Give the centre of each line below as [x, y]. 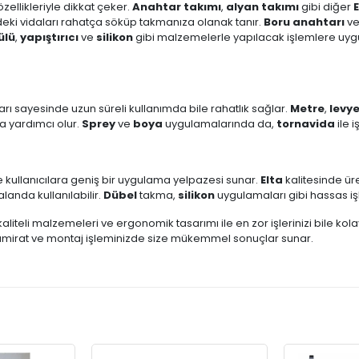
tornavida [306, 124]
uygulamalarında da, [220, 124]
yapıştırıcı [49, 37]
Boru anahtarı [304, 22]
